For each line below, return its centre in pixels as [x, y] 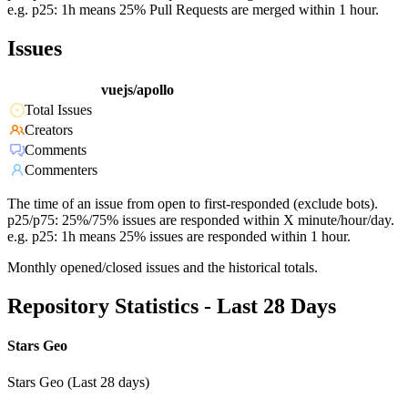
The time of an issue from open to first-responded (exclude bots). [193, 204]
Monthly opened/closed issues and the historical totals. [163, 268]
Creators [49, 130]
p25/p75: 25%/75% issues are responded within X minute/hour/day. [201, 220]
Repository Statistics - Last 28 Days [172, 306]
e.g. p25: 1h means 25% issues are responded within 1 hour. [179, 237]
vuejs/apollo [138, 90]
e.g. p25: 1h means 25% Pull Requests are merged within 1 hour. [193, 10]
